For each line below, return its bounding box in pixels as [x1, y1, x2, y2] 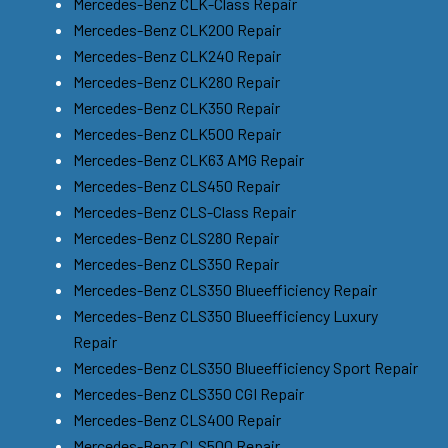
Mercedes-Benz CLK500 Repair [73, 123, 281, 143]
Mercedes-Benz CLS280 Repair [73, 227, 279, 247]
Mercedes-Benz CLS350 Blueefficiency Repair [73, 279, 377, 299]
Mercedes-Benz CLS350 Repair [73, 253, 279, 273]
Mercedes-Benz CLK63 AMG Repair [73, 149, 304, 169]
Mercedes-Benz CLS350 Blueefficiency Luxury [73, 305, 378, 325]
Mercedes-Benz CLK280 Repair [73, 71, 280, 91]
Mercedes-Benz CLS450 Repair [73, 175, 280, 195]
